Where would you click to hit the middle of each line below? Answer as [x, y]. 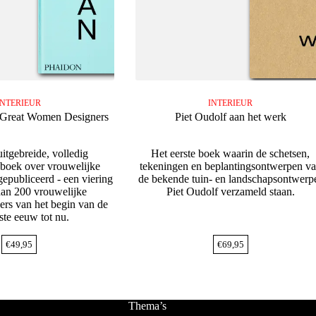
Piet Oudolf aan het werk [230, 116]
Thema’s [147, 305]
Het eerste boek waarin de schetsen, [231, 153]
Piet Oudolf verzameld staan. [230, 191]
